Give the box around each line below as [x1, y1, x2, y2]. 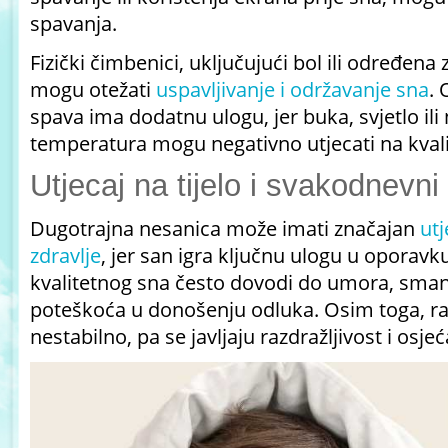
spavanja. [30, 10, 122, 37]
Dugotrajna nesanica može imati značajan [30, 215, 420, 242]
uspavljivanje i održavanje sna [156, 76, 429, 103]
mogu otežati [30, 76, 156, 103]
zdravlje [30, 242, 101, 269]
